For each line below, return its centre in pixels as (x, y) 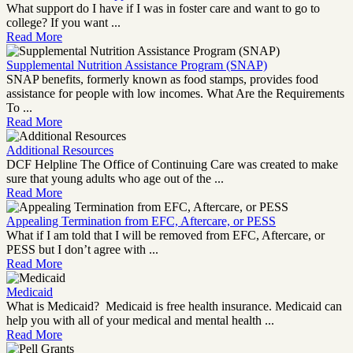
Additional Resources (60, 150)
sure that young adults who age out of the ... (115, 179)
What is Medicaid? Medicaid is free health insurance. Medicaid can (174, 307)
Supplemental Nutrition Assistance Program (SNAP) (137, 65)
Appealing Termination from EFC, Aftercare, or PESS (141, 221)
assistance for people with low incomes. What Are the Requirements (175, 94)
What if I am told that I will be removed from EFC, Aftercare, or (165, 236)
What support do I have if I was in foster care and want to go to (163, 9)
